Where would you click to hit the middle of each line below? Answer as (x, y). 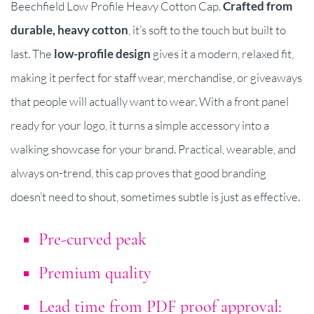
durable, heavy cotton (69, 29)
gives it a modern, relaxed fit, (222, 53)
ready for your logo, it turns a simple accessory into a (140, 125)
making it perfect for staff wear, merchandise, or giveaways (156, 77)
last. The (32, 53)
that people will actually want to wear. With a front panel (150, 101)
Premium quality (95, 273)
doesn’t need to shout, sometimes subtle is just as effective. (155, 196)
